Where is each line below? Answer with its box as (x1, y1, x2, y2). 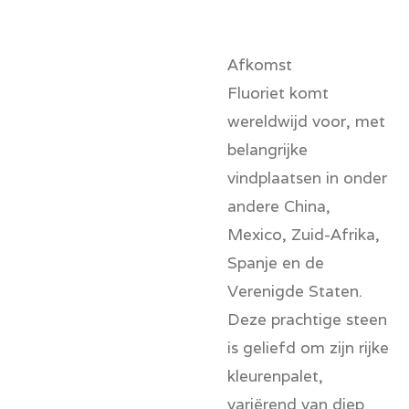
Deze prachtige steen (227, 309, 387, 330)
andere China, (227, 195, 330, 217)
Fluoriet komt (227, 82, 329, 104)
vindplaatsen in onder (227, 167, 387, 189)
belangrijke (227, 139, 308, 161)
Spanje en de (227, 252, 324, 274)
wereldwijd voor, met (227, 110, 385, 132)
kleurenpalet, (227, 365, 323, 387)
